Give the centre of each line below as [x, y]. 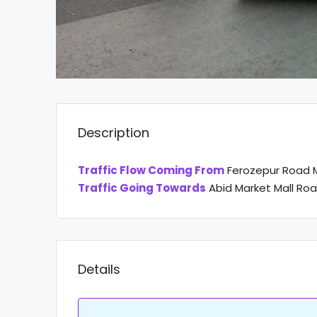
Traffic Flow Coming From [151, 171]
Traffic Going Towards [142, 188]
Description [114, 133]
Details [99, 270]
